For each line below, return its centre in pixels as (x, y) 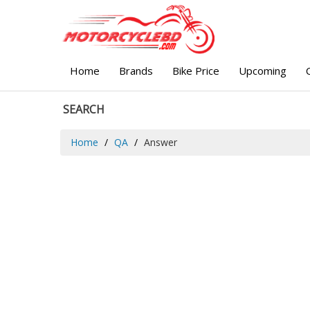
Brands (136, 70)
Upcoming (263, 70)
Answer (161, 142)
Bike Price (196, 70)
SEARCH (84, 109)
